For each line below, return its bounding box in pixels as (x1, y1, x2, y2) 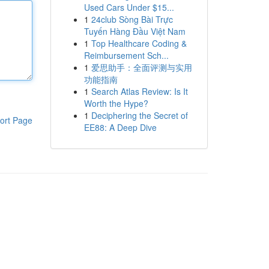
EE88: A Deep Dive (83, 121, 157, 133)
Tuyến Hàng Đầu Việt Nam (83, 25, 186, 37)
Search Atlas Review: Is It (91, 85, 188, 97)
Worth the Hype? (83, 97, 148, 109)
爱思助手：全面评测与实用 (91, 61, 192, 73)
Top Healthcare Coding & (91, 37, 187, 49)
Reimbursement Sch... (83, 49, 169, 61)
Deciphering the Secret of (91, 109, 188, 121)
